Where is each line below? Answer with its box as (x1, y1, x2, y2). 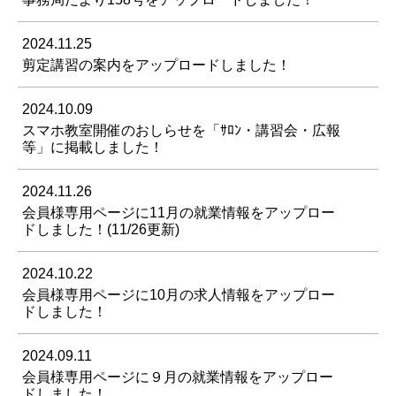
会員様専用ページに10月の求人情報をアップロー (22, 287, 335, 303)
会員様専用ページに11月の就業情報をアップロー (22, 205, 335, 221)
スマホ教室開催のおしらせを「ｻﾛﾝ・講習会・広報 (22, 123, 340, 139)
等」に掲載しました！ (22, 140, 164, 156)
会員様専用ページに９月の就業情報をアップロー (22, 369, 333, 385)
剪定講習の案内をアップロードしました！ (22, 57, 291, 73)
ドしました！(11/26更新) (22, 222, 179, 238)
